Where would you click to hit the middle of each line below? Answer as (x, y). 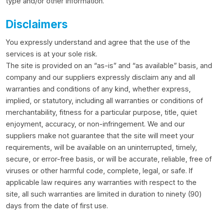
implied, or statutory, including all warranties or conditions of (104, 100)
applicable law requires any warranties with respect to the (101, 182)
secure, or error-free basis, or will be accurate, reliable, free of (109, 159)
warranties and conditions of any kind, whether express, (98, 89)
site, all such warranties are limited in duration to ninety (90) (104, 194)
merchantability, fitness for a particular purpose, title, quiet (101, 112)
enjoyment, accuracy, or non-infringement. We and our (95, 124)
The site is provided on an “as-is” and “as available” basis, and (109, 65)
